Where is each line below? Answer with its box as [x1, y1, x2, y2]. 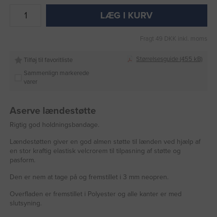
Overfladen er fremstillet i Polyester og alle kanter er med [10, 189, 182, 198]
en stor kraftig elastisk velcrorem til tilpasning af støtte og [10, 146, 181, 155]
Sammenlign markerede [23, 69, 89, 77]
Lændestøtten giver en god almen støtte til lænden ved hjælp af [10, 137, 201, 146]
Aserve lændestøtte [10, 105, 96, 117]
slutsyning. [10, 199, 42, 207]
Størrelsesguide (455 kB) [136, 55, 203, 63]
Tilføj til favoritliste [23, 56, 73, 64]
